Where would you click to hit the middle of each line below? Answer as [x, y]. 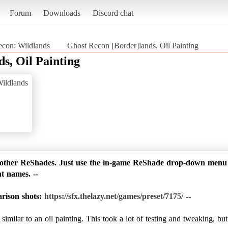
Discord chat [113, 13]
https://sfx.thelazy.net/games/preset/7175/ [114, 196]
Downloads [62, 13]
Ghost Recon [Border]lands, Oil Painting [133, 45]
